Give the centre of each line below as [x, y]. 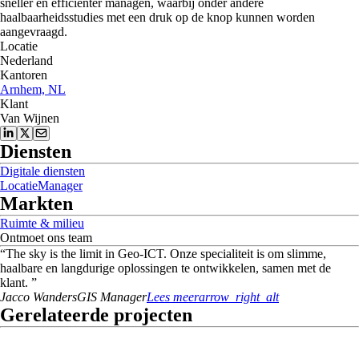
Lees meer [173, 297]
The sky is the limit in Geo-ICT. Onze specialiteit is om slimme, [166, 254]
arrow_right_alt [239, 297]
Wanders [55, 297]
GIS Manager [112, 297]
